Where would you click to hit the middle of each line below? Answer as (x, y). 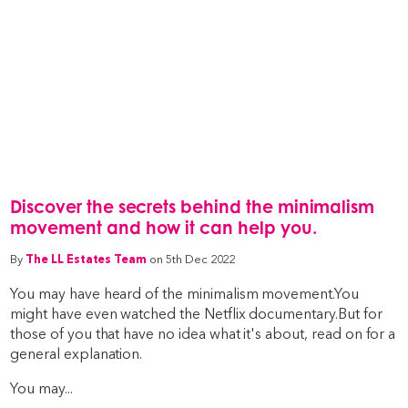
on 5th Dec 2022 (193, 260)
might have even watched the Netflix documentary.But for (196, 314)
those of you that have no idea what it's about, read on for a (203, 334)
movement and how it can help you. (163, 228)
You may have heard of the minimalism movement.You (184, 294)
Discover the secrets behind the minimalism (193, 207)
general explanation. (76, 354)
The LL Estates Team (87, 260)
